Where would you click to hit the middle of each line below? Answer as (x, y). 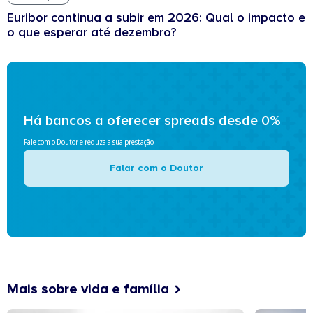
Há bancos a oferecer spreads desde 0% (152, 121)
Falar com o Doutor (156, 168)
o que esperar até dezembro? (92, 32)
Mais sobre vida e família (88, 289)
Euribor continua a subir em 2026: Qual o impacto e (156, 17)
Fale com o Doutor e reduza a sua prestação (89, 141)
